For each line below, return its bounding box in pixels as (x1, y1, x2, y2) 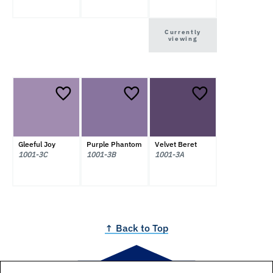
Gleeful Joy (18, 140, 55, 149)
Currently (164, 27, 202, 36)
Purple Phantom (86, 140, 142, 149)
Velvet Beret (154, 140, 197, 149)
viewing (168, 34, 198, 43)
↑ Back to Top (105, 221, 168, 234)
